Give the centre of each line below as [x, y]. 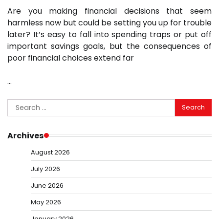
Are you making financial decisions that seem [109, 11]
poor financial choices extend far [71, 58]
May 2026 [46, 202]
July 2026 [45, 169]
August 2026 [50, 152]
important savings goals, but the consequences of [109, 46]
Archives [26, 135]
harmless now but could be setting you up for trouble [109, 22]
